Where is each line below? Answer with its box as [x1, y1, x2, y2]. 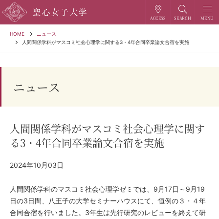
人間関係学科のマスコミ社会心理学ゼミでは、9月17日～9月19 [10, 185, 205, 193]
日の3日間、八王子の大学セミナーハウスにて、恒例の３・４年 [10, 197, 206, 205]
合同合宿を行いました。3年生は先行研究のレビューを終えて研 [10, 208, 206, 217]
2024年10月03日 [10, 161, 64, 169]
